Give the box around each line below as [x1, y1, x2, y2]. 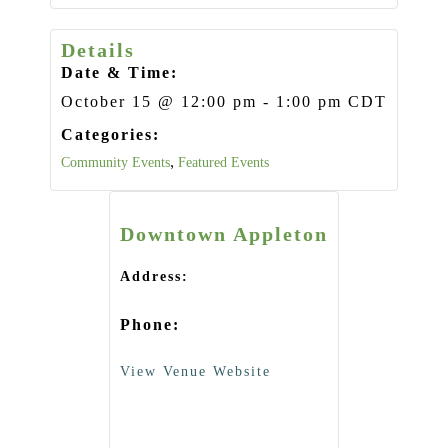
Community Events [61, 154, 170, 170]
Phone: [120, 315, 180, 333]
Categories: [61, 125, 160, 143]
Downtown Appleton [120, 222, 328, 245]
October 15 [61, 92, 152, 110]
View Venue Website [120, 363, 271, 379]
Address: [120, 268, 189, 284]
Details [61, 38, 135, 61]
